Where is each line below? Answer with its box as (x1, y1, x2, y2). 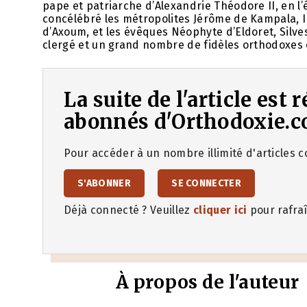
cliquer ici (193, 204, 247, 217)
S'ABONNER (77, 177, 131, 190)
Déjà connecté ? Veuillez (64, 204, 193, 217)
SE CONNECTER (171, 177, 242, 190)
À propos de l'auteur (116, 271, 299, 294)
